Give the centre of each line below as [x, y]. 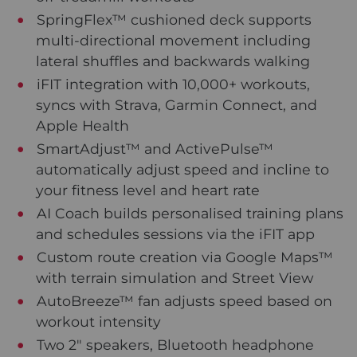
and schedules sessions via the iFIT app [175, 233]
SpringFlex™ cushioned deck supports [173, 19]
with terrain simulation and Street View [175, 277]
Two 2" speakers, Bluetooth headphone [174, 344]
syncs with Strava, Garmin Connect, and [177, 104]
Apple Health [82, 125]
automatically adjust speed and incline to [182, 169]
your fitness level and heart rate [148, 190]
